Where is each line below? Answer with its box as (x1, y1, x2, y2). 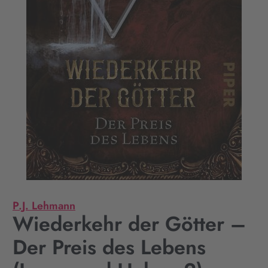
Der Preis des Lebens (13, 233, 206, 262)
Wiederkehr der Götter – (13, 209, 246, 239)
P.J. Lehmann (13, 198, 75, 214)
